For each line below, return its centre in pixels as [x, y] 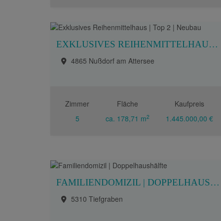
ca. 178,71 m [126, 118]
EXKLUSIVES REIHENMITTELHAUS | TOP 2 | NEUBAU [213, 44]
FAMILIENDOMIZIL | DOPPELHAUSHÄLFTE [215, 182]
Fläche [128, 104]
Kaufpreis [189, 104]
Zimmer [77, 104]
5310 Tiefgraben [97, 199]
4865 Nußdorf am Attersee [113, 61]
